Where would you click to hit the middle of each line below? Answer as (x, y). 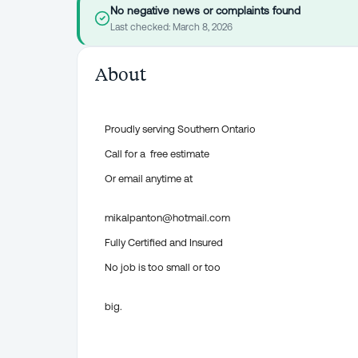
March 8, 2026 (203, 27)
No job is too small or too (163, 267)
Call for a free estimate (157, 154)
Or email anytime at (149, 179)
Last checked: (141, 27)
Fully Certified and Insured (164, 243)
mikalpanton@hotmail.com (167, 218)
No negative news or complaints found (205, 10)
